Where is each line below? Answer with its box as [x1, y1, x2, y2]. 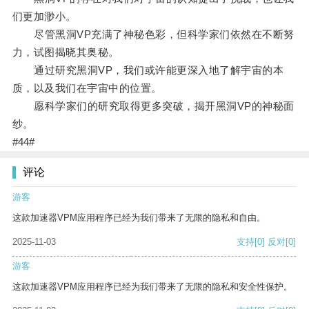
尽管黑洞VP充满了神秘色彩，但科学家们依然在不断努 [12, 28, 295, 41]
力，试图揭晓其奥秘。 [12, 46, 119, 59]
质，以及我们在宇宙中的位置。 [12, 82, 162, 94]
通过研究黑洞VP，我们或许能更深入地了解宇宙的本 [12, 64, 284, 77]
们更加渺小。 [12, 10, 77, 23]
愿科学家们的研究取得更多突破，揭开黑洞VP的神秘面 [12, 100, 295, 112]
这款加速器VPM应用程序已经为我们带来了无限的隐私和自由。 [12, 212, 266, 223]
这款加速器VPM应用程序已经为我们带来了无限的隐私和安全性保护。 [12, 281, 292, 292]
